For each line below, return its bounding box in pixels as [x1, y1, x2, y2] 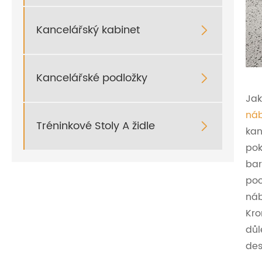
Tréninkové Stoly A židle [36, 118, 155, 135]
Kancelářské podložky [36, 70, 147, 87]
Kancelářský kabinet [36, 22, 140, 39]
